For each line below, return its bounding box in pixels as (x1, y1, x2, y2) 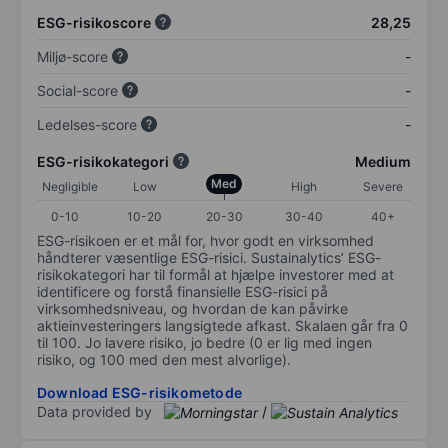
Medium (355, 152, 411, 170)
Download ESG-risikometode (37, 383, 242, 401)
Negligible (42, 178, 98, 194)
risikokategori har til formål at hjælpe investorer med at (37, 265, 394, 283)
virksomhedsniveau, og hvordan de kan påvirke (37, 299, 348, 317)
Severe (363, 178, 403, 194)
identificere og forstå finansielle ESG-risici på (37, 282, 328, 300)
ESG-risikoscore (37, 13, 151, 31)
